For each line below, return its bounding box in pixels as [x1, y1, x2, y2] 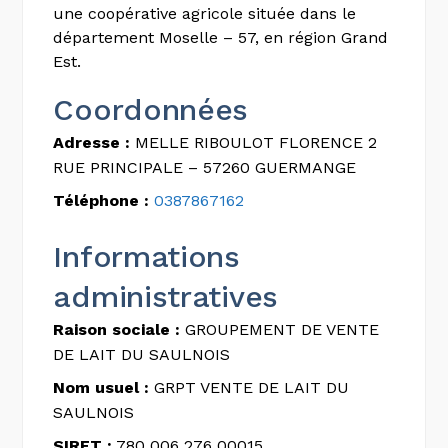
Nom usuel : [53, 378, 150, 397]
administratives [53, 279, 278, 314]
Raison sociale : [53, 320, 181, 339]
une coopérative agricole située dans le [53, 4, 357, 23]
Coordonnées [53, 92, 249, 127]
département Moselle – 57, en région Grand [53, 28, 389, 47]
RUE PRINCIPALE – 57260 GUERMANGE [53, 158, 357, 177]
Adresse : [53, 133, 131, 152]
